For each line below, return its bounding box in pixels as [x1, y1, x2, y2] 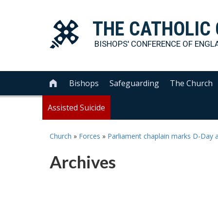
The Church [170, 78, 213, 89]
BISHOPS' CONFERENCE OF [94, 39, 195, 49]
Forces [79, 131, 100, 141]
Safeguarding [109, 78, 160, 89]
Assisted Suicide [48, 102, 105, 113]
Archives [50, 151, 116, 172]
